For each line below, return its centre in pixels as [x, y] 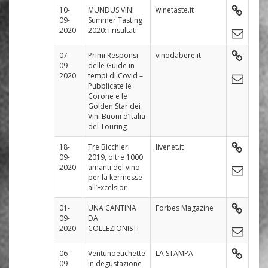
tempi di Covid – [115, 75]
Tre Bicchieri [109, 147]
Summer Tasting [115, 20]
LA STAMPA [174, 253]
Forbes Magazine [185, 208]
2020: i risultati [112, 30]
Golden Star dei [114, 106]
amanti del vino [114, 167]
